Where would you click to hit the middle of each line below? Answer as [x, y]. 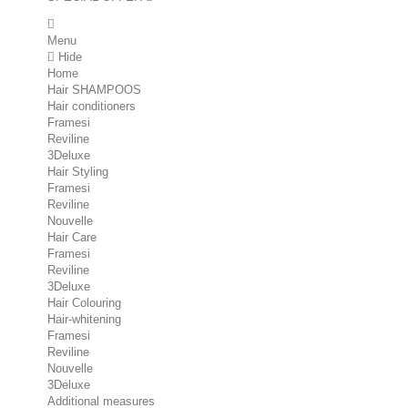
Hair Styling [78, 172]
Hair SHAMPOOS [94, 90]
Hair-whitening [84, 319]
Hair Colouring [84, 303]
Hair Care [72, 237]
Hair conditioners [92, 106]
